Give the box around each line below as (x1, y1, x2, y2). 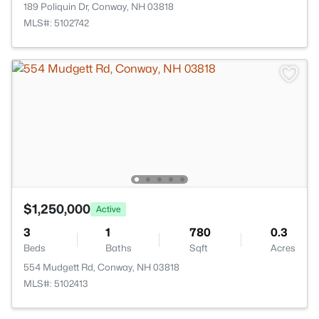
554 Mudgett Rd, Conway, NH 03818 (23, 261, 179, 273)
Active (96, 203, 120, 214)
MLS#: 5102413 (23, 278, 88, 289)
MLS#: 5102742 (23, 17, 89, 28)
